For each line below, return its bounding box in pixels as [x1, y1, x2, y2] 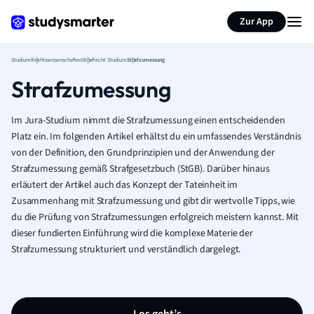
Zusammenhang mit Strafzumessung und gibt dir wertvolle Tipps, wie [11, 194, 295, 208]
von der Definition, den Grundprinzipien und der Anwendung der [11, 146, 275, 160]
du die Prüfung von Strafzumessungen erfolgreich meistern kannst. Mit [11, 210, 299, 224]
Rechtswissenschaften [31, 56, 82, 64]
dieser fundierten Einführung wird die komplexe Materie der [11, 226, 253, 240]
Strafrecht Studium [82, 56, 127, 64]
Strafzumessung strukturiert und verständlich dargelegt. [11, 243, 241, 257]
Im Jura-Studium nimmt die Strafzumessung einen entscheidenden [11, 114, 285, 128]
